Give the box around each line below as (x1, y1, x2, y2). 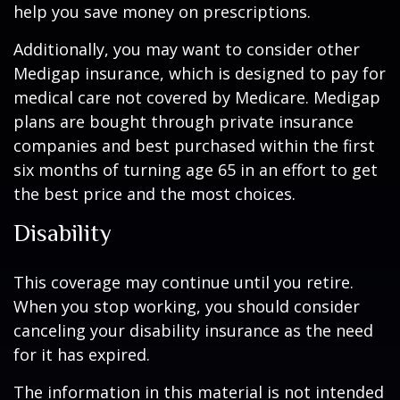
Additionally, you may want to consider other (13, 38, 360, 60)
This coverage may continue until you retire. (13, 271, 354, 293)
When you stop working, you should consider (13, 296, 360, 317)
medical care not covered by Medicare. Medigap (13, 87, 380, 108)
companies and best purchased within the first (13, 135, 375, 156)
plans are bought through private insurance (13, 111, 354, 132)
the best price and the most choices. (13, 183, 296, 204)
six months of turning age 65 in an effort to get (13, 159, 378, 180)
